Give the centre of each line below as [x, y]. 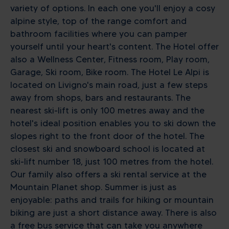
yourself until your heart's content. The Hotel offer [114, 47]
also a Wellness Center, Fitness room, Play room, [110, 60]
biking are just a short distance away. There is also [113, 213]
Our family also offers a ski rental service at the [108, 175]
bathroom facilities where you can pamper [99, 34]
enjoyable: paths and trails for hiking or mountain [112, 200]
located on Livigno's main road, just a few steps [109, 85]
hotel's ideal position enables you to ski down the [113, 123]
